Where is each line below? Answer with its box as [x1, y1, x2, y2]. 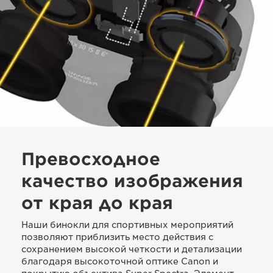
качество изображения [21, 170, 243, 191]
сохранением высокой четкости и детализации [21, 244, 242, 254]
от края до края [21, 192, 173, 213]
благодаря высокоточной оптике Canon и [21, 256, 218, 266]
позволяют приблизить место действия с [21, 232, 213, 242]
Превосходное [21, 148, 160, 169]
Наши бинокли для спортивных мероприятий [21, 219, 233, 230]
